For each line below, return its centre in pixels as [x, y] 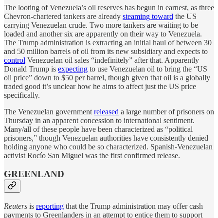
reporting [50, 206]
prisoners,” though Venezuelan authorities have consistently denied [106, 138]
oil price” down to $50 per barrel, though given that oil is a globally [107, 77]
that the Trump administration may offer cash [133, 206]
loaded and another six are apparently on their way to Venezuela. [103, 34]
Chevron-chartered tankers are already [63, 16]
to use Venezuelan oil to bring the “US [147, 69]
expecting [73, 69]
